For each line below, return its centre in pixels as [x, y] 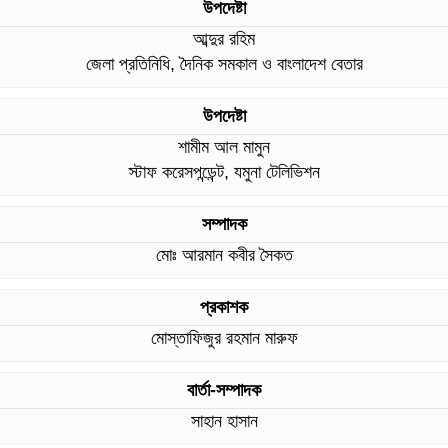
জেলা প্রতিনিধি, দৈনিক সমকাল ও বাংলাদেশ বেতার [224, 64]
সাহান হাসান [224, 421]
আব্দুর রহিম [224, 39]
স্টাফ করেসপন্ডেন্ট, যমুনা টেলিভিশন [224, 172]
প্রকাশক [224, 307]
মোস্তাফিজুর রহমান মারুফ [224, 338]
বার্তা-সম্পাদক [224, 390]
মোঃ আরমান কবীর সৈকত [224, 255]
